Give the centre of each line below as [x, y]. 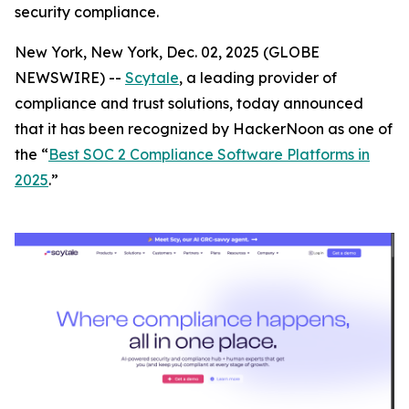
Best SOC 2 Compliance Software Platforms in [209, 154]
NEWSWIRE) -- [70, 78]
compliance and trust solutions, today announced [189, 103]
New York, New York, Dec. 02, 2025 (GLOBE [167, 52]
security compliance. [87, 12]
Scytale [152, 78]
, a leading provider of [258, 78]
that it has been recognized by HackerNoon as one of [204, 129]
